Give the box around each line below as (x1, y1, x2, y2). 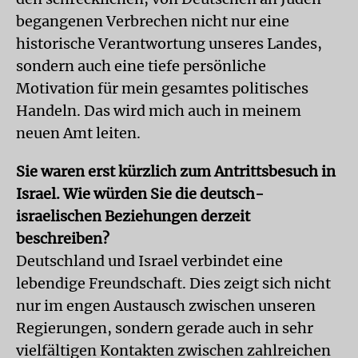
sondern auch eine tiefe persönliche (16, 57, 266, 75)
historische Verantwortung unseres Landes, (16, 34, 322, 53)
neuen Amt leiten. (16, 124, 141, 142)
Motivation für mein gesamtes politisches (16, 79, 308, 97)
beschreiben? (16, 229, 109, 248)
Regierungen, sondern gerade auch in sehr (16, 319, 313, 337)
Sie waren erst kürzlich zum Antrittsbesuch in (16, 162, 336, 181)
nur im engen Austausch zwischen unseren (16, 296, 316, 315)
